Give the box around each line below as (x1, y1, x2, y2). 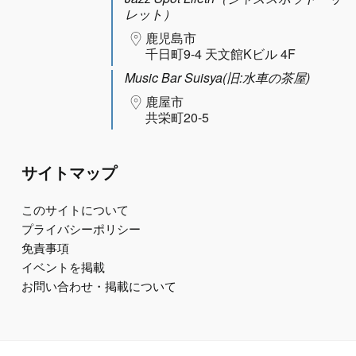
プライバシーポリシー (21, 222, 141, 238)
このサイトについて (21, 203, 129, 219)
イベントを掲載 (21, 261, 105, 276)
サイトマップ (21, 164, 117, 184)
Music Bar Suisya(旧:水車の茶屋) (125, 68, 310, 87)
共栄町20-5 (145, 108, 209, 127)
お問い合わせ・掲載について (21, 280, 176, 295)
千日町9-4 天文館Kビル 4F (145, 44, 296, 64)
